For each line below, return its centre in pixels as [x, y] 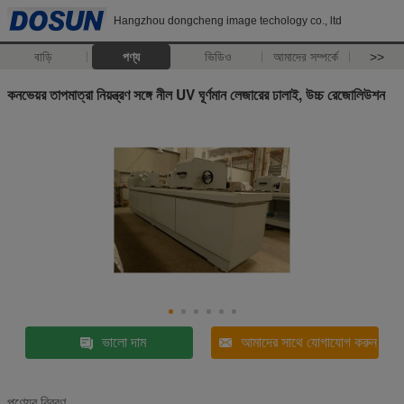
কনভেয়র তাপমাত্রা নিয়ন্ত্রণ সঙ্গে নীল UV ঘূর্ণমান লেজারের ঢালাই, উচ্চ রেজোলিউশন [196, 94]
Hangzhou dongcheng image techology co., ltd [228, 21]
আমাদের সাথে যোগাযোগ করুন [309, 342]
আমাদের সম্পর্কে [306, 57]
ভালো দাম [124, 342]
